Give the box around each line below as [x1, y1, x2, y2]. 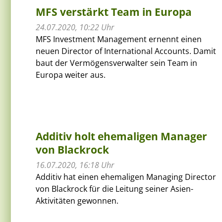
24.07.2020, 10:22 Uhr [36, 21, 114, 33]
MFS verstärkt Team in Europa [36, 4, 192, 19]
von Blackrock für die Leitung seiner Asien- [36, 183, 193, 194]
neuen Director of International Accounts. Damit [36, 45, 216, 56]
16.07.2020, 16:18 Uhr [36, 159, 114, 170]
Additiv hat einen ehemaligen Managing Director [36, 171, 216, 182]
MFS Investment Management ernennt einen [36, 33, 202, 45]
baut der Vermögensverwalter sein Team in [36, 57, 197, 68]
